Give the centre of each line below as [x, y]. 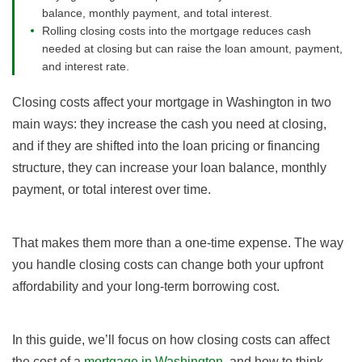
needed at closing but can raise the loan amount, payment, [192, 49]
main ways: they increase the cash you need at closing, [169, 124]
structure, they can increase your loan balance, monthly [169, 168]
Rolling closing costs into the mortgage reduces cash [177, 31]
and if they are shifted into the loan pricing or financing [166, 146]
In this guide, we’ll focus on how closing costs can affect [171, 340]
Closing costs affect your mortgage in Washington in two [172, 103]
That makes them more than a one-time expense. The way [178, 243]
